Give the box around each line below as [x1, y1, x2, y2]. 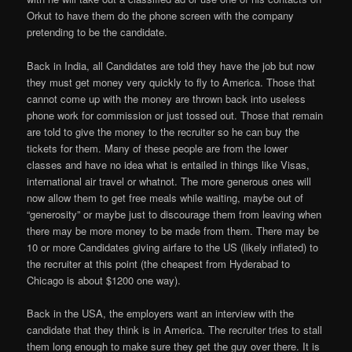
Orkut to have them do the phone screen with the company [27, 8, 295, 24]
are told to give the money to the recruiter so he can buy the [27, 123, 300, 139]
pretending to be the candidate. [27, 24, 168, 40]
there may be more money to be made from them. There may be [27, 222, 320, 238]
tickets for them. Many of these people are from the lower [27, 140, 288, 156]
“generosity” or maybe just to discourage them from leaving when [27, 206, 322, 222]
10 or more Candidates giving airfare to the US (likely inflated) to [27, 239, 319, 255]
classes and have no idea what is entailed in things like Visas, [27, 156, 310, 172]
